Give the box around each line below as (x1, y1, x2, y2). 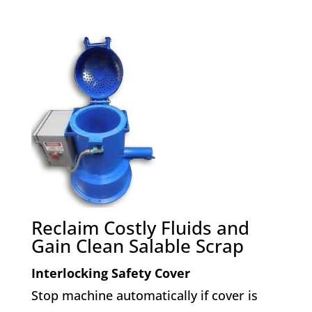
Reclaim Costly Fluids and (31, 214, 249, 240)
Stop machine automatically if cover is (31, 286, 258, 304)
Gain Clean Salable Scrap (31, 233, 244, 258)
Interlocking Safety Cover (31, 264, 190, 281)
